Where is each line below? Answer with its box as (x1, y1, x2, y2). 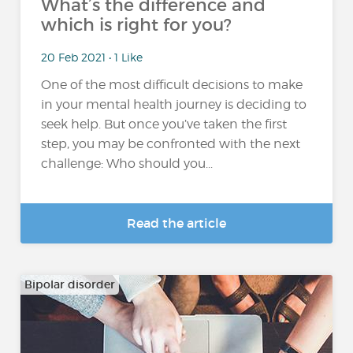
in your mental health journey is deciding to (41, 97, 307, 113)
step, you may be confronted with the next (41, 136, 301, 152)
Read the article (127, 215, 226, 231)
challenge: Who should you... (41, 156, 214, 172)
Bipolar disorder (24, 277, 116, 292)
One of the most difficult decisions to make (41, 77, 303, 93)
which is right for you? (41, 14, 232, 35)
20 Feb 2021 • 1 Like (41, 50, 143, 64)
